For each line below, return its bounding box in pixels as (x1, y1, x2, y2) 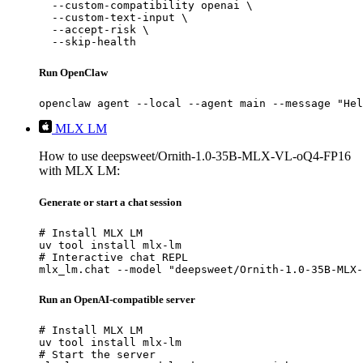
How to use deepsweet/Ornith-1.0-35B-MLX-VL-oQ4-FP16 (39, 148, 351, 163)
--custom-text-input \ (39, 11, 188, 24)
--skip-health (39, 36, 136, 49)
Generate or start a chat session (39, 195, 181, 208)
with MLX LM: (39, 163, 120, 177)
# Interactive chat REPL (39, 251, 188, 264)
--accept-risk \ (39, 23, 149, 36)
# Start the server (39, 348, 156, 361)
